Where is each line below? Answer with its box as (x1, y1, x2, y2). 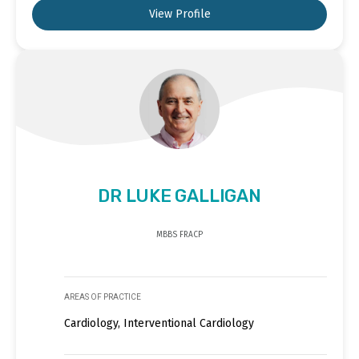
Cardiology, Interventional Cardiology (64, 316, 254, 330)
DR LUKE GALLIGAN (98, 184, 261, 207)
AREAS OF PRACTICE (64, 292, 141, 301)
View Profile (148, 6, 211, 21)
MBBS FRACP (156, 229, 203, 240)
